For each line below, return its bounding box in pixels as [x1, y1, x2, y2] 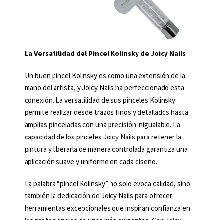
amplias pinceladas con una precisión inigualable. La [25, 120, 180, 130]
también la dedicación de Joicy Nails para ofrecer [25, 191, 172, 201]
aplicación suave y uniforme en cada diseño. [25, 157, 157, 166]
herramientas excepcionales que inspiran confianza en [25, 203, 190, 213]
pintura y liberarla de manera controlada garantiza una [25, 144, 188, 154]
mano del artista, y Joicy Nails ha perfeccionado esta [25, 83, 184, 93]
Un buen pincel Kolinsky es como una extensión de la [25, 71, 185, 81]
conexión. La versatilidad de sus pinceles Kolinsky [25, 95, 175, 105]
